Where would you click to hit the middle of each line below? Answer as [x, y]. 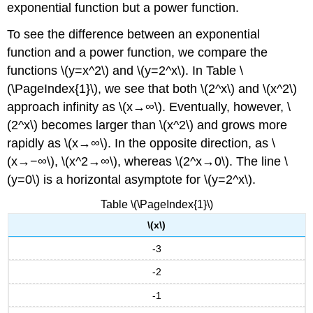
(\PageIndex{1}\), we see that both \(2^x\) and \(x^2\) [152, 89]
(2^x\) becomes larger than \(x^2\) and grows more [147, 125]
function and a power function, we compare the [138, 53]
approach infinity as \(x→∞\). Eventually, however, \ [149, 107]
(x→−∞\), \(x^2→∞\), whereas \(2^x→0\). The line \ [148, 162]
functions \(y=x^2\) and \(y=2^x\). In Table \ [125, 71]
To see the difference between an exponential [134, 35]
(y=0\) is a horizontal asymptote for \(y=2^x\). [132, 180]
